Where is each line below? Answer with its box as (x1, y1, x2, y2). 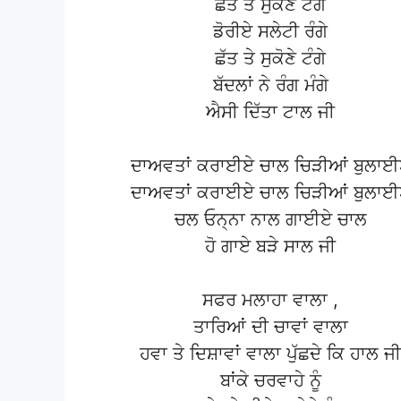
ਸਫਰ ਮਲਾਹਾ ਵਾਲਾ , (202, 289, 338, 311)
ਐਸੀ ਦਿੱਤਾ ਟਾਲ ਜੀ (206, 101, 335, 124)
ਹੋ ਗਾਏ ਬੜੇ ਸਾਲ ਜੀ (205, 235, 336, 258)
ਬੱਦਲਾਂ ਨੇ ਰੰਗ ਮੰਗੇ (212, 74, 328, 97)
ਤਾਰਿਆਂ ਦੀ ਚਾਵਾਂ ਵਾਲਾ (192, 316, 348, 338)
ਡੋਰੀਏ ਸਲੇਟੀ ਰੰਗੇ (213, 21, 328, 43)
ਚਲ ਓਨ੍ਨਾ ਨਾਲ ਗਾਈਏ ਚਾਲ (174, 209, 367, 231)
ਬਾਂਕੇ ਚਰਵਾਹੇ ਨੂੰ (219, 370, 321, 392)
